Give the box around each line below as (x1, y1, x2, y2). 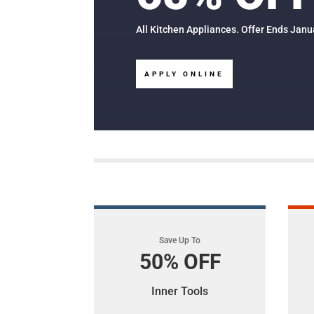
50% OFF (139, 249, 221, 274)
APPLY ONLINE (144, 69, 225, 78)
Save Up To (159, 235, 201, 245)
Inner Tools (151, 284, 209, 298)
